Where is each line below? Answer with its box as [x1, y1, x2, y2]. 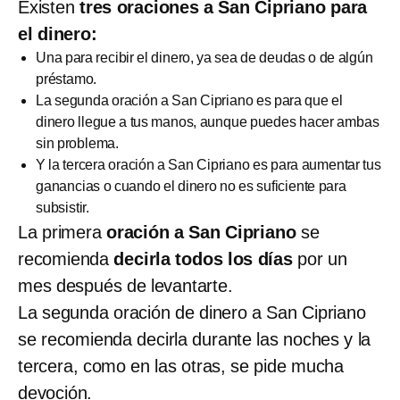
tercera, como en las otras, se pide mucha [18, 355, 344, 376]
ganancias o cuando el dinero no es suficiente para [36, 178, 346, 194]
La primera [18, 221, 102, 242]
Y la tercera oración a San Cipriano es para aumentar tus [36, 156, 381, 172]
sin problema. [36, 135, 120, 151]
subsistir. [36, 199, 89, 215]
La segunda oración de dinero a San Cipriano [18, 302, 366, 322]
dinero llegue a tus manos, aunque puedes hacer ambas [36, 113, 379, 129]
